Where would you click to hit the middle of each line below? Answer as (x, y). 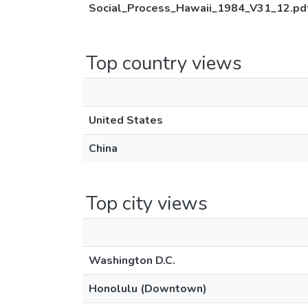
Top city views (147, 203)
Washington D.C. (132, 261)
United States (126, 120)
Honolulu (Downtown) (148, 289)
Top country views (164, 63)
